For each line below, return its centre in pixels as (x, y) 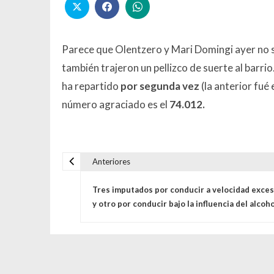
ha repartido (91, 86)
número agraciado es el (115, 104)
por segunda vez (160, 86)
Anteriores (111, 161)
